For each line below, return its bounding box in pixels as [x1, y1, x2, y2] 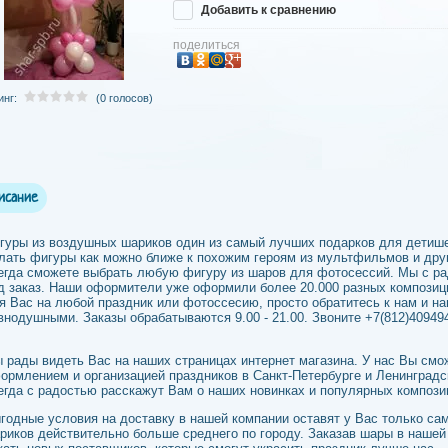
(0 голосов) [96, 92, 153, 104]
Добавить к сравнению [198, 3, 336, 17]
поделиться [173, 38, 240, 52]
